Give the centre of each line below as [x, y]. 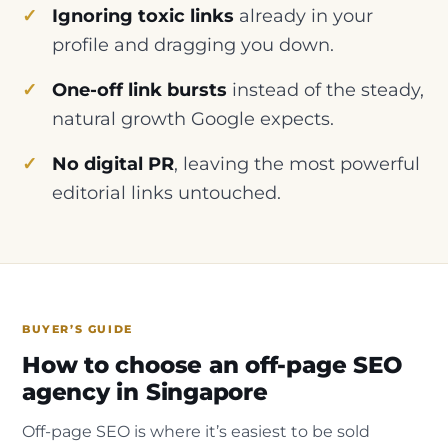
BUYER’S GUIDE [77, 330]
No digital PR [113, 164]
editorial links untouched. [166, 193]
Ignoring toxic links [143, 16]
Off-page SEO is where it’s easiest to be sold [196, 431]
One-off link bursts [139, 90]
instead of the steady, [325, 90]
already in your [303, 16]
